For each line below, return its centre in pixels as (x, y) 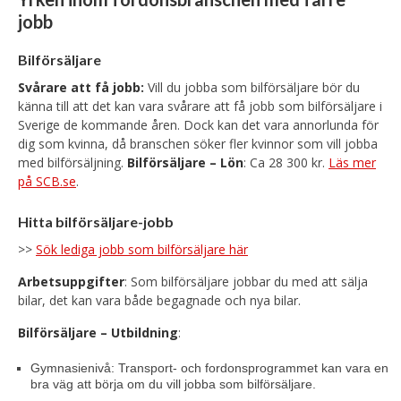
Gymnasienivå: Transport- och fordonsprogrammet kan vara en (209, 368)
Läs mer (352, 162)
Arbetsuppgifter (71, 282)
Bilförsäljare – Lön (185, 162)
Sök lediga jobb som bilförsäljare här (142, 249)
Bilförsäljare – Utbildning (98, 333)
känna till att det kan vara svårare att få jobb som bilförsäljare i (200, 106)
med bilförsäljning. (73, 162)
